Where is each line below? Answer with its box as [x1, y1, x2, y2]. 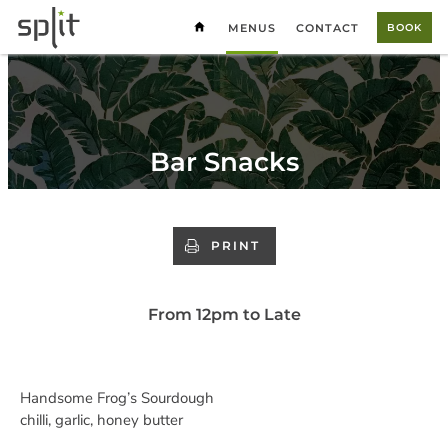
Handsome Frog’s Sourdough [20, 388, 214, 408]
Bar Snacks [149, 146, 299, 178]
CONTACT [296, 21, 359, 35]
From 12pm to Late [147, 305, 301, 324]
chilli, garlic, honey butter [20, 410, 183, 430]
